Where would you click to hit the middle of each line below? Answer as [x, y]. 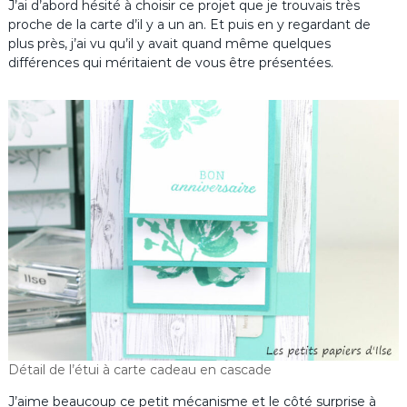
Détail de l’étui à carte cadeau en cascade [139, 369]
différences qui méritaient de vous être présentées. [170, 63]
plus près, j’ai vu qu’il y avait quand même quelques [169, 44]
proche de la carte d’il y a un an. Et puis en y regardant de [189, 25]
